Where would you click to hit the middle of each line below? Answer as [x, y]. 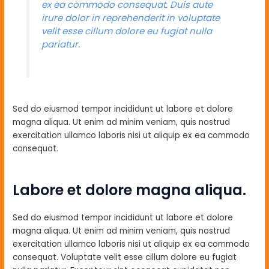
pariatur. [60, 44]
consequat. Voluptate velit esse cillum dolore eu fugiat [125, 258]
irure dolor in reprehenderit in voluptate [130, 17]
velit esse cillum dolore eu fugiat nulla [126, 31]
